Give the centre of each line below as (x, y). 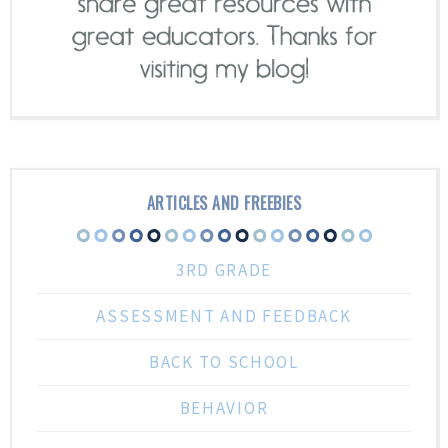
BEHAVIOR (224, 407)
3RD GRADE (224, 269)
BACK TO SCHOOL (224, 361)
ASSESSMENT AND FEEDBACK (224, 315)
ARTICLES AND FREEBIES (224, 202)
